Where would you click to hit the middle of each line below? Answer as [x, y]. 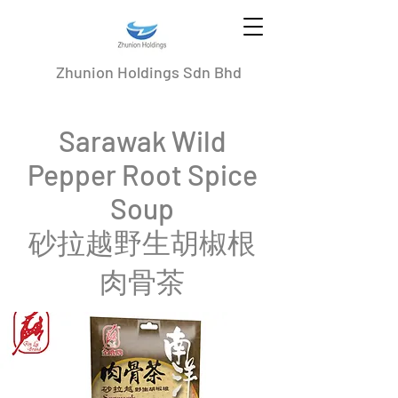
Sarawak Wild [142, 140]
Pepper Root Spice [142, 174]
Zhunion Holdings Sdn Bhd [149, 72]
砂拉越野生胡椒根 [142, 242]
